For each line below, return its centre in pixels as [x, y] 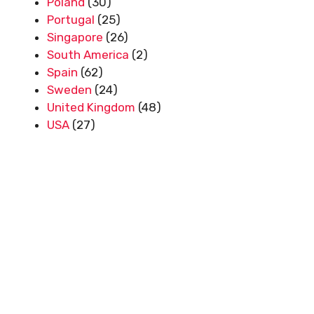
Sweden [69, 89]
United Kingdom [91, 107]
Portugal [71, 19]
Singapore [75, 37]
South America [88, 54]
